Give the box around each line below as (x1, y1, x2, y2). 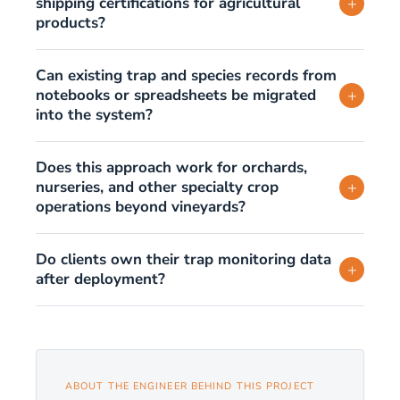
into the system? (36, 104, 153, 125)
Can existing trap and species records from (36, 65, 337, 86)
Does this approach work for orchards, (36, 157, 307, 178)
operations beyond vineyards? (36, 196, 246, 217)
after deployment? (36, 269, 165, 289)
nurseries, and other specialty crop (36, 177, 279, 197)
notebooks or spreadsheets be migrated (36, 85, 316, 105)
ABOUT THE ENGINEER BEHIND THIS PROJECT (65, 379, 314, 393)
